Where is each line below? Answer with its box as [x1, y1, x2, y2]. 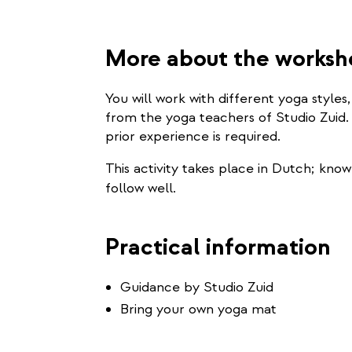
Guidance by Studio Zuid [120, 278, 273, 296]
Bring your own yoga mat [120, 300, 277, 318]
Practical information [105, 232, 331, 262]
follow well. [105, 179, 176, 197]
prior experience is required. [105, 127, 280, 145]
